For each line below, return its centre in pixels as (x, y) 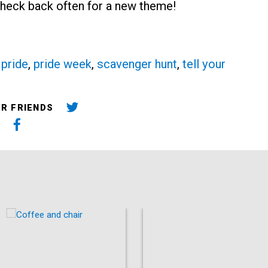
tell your (204, 64)
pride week (62, 64)
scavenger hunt (137, 64)
